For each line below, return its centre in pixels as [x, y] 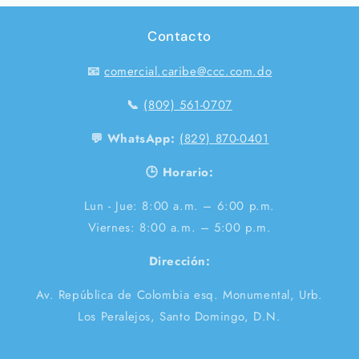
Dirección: [179, 261]
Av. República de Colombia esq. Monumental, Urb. [179, 295]
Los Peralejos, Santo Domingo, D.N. [179, 317]
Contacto [179, 36]
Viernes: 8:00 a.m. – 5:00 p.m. [179, 228]
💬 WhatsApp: [133, 139]
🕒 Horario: [179, 172]
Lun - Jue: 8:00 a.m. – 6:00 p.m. [179, 206]
